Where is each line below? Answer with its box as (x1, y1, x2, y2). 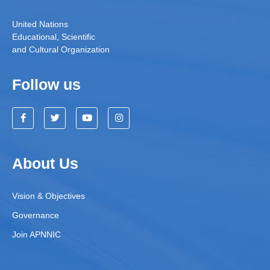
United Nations (12, 19, 68, 29)
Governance (12, 210, 59, 220)
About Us (12, 154, 78, 172)
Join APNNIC (12, 229, 61, 239)
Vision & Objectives (12, 190, 85, 201)
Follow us (12, 75, 81, 93)
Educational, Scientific (12, 31, 95, 42)
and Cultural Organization (12, 44, 110, 54)
